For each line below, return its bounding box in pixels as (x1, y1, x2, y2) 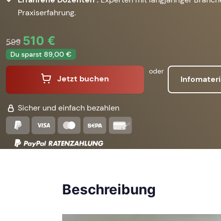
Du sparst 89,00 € (10, 49, 72, 59)
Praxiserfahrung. (18, 7, 76, 18)
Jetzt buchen (57, 74, 109, 84)
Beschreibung (62, 181, 156, 198)
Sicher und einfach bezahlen (16, 102, 119, 113)
